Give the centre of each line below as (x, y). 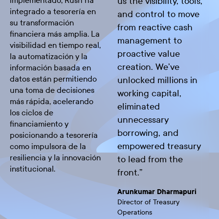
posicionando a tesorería (54, 135)
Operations (135, 212)
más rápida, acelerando (52, 101)
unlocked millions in (157, 80)
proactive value (149, 54)
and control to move (158, 14)
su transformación (42, 22)
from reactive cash (155, 27)
